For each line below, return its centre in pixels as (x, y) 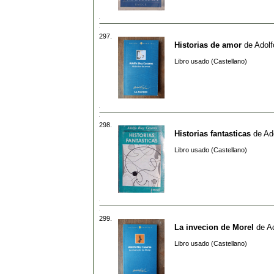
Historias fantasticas (213, 133)
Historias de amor (208, 45)
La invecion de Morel (214, 227)
